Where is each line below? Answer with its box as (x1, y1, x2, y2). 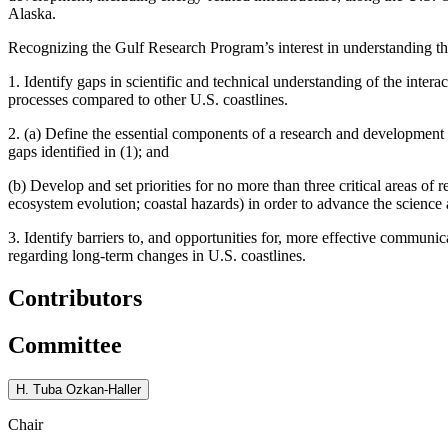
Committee (8, 331, 122, 358)
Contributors (8, 284, 142, 311)
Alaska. (8, 4, 56, 22)
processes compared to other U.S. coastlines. (8, 90, 288, 108)
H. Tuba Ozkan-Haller (16, 381, 141, 397)
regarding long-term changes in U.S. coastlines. (8, 246, 306, 264)
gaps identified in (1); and (8, 142, 169, 160)
